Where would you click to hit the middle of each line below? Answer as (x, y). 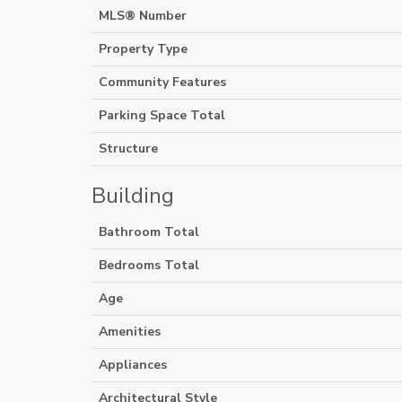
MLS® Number (143, 16)
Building (133, 196)
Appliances (133, 365)
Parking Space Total (162, 115)
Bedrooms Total (149, 265)
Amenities (130, 332)
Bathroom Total (149, 232)
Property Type (143, 49)
